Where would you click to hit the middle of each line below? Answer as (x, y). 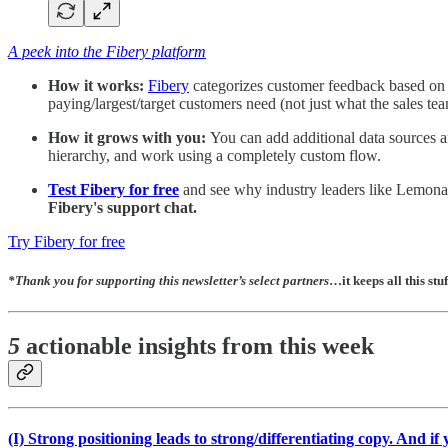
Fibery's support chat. (122, 207)
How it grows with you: (129, 137)
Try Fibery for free (66, 241)
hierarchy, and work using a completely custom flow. (214, 155)
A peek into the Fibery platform (107, 51)
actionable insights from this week (200, 346)
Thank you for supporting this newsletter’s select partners (172, 281)
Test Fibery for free (113, 189)
